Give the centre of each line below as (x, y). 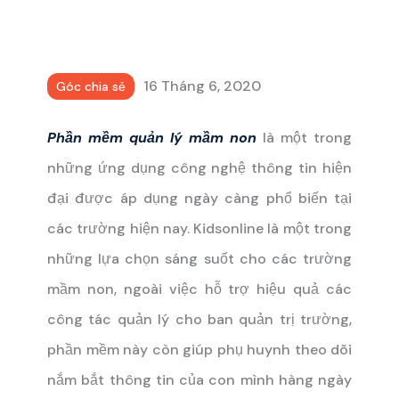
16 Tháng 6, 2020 (202, 86)
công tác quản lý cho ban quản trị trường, (199, 319)
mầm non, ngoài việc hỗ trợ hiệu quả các (199, 289)
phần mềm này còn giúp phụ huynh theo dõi (199, 350)
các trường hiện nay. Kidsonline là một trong (199, 228)
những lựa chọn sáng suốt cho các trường (199, 259)
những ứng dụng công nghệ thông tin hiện (199, 168)
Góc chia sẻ (91, 86)
